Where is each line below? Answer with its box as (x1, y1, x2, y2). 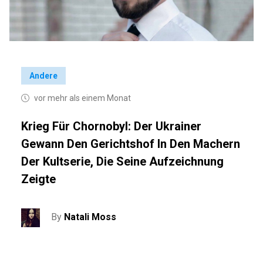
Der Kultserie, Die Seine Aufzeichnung (21, 154, 224, 168)
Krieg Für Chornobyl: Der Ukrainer (21, 119, 202, 133)
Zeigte (21, 171, 56, 186)
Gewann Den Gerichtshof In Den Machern (21, 136, 241, 151)
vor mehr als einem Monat (34, 93, 131, 103)
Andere (29, 70, 58, 80)
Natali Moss (64, 211, 117, 222)
